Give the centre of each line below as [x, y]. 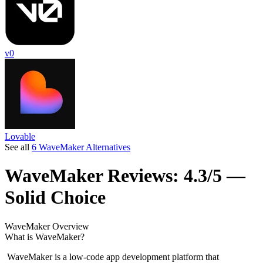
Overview [70, 226]
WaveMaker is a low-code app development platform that [112, 257]
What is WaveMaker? [45, 237]
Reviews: [143, 176]
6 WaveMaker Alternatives [81, 147]
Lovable [20, 136]
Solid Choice [55, 198]
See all [18, 147]
